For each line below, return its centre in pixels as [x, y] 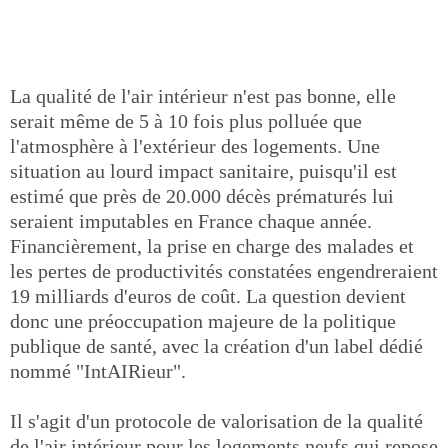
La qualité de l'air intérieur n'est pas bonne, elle [203, 96]
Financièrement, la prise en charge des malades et [212, 246]
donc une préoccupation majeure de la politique [203, 321]
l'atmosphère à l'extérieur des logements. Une [195, 146]
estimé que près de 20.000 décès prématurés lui [202, 196]
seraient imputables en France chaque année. [191, 221]
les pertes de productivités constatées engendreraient [224, 271]
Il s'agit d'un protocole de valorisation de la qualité [216, 421]
